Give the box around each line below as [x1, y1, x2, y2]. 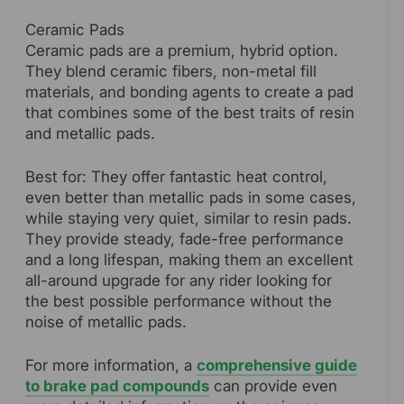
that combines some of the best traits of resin [25, 104, 354, 123]
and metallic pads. [25, 124, 155, 143]
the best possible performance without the [25, 292, 332, 311]
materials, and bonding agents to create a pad [25, 83, 353, 102]
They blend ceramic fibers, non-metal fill [25, 62, 317, 81]
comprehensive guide [197, 356, 357, 375]
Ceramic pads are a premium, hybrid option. [25, 41, 338, 60]
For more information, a [25, 356, 197, 375]
